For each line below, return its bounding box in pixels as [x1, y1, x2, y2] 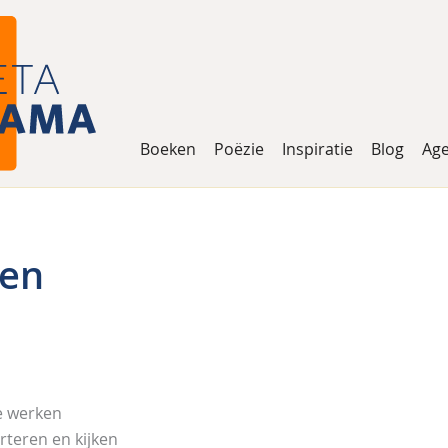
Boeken [140, 137, 196, 160]
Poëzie [214, 137, 264, 160]
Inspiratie [282, 137, 353, 160]
